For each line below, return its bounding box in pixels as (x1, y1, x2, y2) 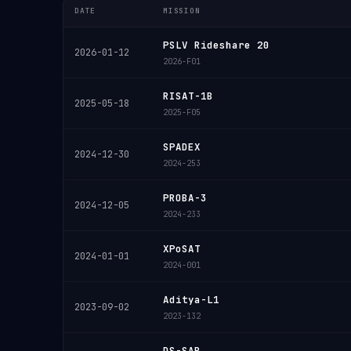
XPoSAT (163, 242, 201, 255)
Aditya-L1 (163, 293, 219, 306)
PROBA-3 (163, 191, 207, 204)
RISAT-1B (163, 89, 213, 103)
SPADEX (163, 140, 201, 154)
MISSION (163, 5, 201, 16)
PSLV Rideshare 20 (163, 38, 270, 52)
